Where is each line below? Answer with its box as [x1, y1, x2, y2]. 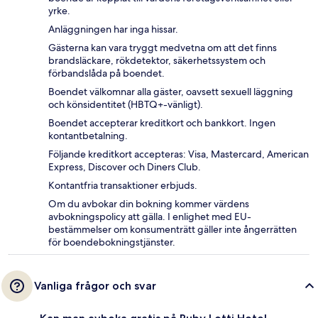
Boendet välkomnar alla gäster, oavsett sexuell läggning [48, 85, 293, 99]
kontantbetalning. [48, 129, 128, 143]
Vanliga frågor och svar [34, 279, 156, 293]
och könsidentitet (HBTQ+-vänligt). [48, 98, 203, 111]
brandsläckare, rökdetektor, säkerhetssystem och [48, 54, 265, 67]
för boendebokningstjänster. [48, 236, 175, 249]
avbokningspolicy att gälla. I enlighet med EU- [48, 210, 251, 224]
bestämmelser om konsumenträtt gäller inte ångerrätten [48, 223, 297, 236]
